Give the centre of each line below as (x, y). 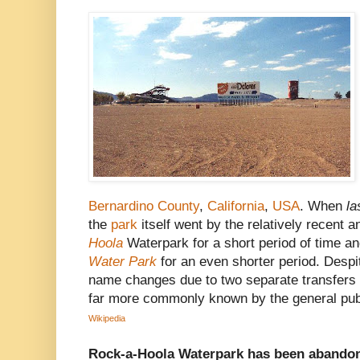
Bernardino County (144, 207)
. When (323, 207)
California (236, 207)
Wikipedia (107, 319)
